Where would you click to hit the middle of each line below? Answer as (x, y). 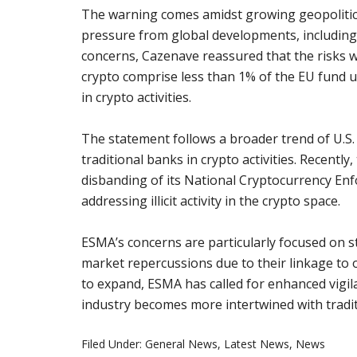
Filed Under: (113, 344)
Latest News (257, 344)
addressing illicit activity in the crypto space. (211, 201)
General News (181, 344)
